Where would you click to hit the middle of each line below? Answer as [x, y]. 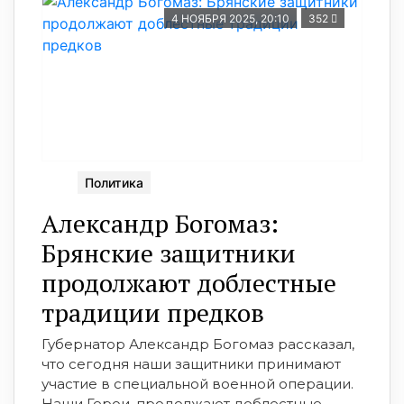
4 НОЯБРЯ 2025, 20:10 [230, 19]
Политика [114, 183]
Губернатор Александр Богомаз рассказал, [198, 344]
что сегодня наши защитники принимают [191, 364]
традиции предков [153, 313]
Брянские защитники [169, 253]
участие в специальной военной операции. [197, 384]
